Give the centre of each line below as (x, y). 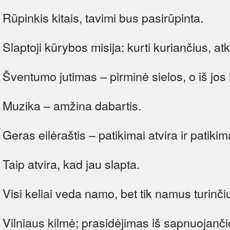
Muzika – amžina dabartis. (72, 105)
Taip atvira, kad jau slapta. (71, 164)
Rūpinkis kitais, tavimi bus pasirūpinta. (103, 17)
